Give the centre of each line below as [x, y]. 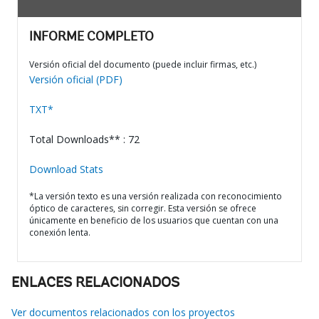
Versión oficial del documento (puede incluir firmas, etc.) [143, 64]
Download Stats [66, 169]
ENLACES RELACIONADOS [95, 283]
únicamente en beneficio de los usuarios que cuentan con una [154, 220]
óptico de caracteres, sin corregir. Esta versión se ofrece [143, 208]
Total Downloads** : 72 [84, 139]
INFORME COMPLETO [91, 38]
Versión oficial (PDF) [76, 79]
